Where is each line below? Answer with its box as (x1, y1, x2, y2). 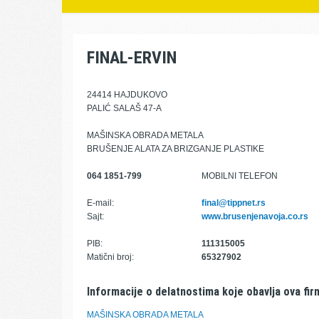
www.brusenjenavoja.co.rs (201, 211, 308, 221)
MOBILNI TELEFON (201, 171, 278, 181)
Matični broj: (87, 252, 134, 262)
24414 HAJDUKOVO (87, 90, 167, 100)
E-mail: (87, 198, 114, 208)
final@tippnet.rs (201, 198, 266, 208)
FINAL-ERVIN (87, 48, 177, 68)
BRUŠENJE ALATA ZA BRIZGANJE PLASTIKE (87, 144, 264, 154)
